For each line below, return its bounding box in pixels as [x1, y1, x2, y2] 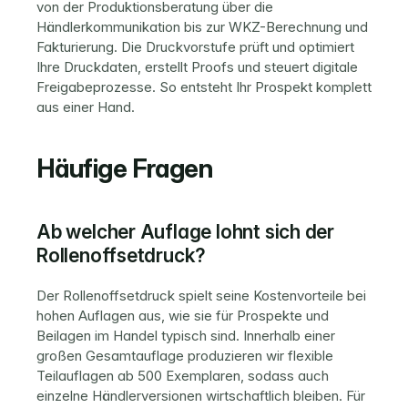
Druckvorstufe [146, 38, 236, 56]
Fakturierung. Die [36, 38, 146, 56]
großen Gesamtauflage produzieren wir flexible [36, 347, 333, 364]
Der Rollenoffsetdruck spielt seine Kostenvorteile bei [36, 287, 366, 304]
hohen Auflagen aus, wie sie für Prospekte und [36, 307, 329, 324]
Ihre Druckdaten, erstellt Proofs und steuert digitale [36, 58, 358, 76]
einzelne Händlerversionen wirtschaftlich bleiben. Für [36, 387, 365, 404]
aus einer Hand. [36, 98, 135, 116]
